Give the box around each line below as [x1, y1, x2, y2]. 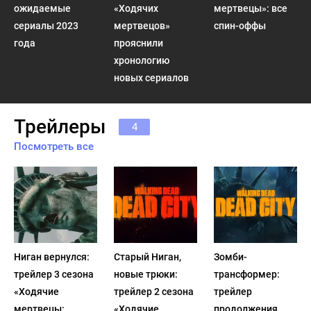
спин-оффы [213, 20, 266, 31]
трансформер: [213, 269, 280, 280]
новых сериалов [113, 72, 189, 83]
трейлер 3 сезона [14, 269, 94, 280]
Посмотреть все [14, 140, 94, 153]
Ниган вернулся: [14, 251, 90, 262]
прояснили [113, 37, 163, 49]
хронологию [113, 55, 169, 66]
